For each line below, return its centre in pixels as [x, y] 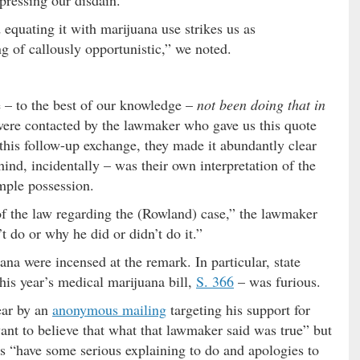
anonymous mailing [109, 309]
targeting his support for [238, 309]
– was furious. [277, 281]
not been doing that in [261, 104]
